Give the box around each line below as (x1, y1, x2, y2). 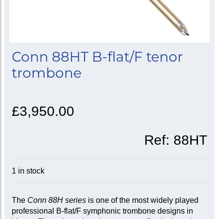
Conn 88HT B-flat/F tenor (11, 48, 183, 66)
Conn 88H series (27, 196, 86, 205)
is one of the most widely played (86, 196, 198, 205)
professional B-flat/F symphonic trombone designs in (11, 207, 193, 216)
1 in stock (11, 167, 44, 175)
